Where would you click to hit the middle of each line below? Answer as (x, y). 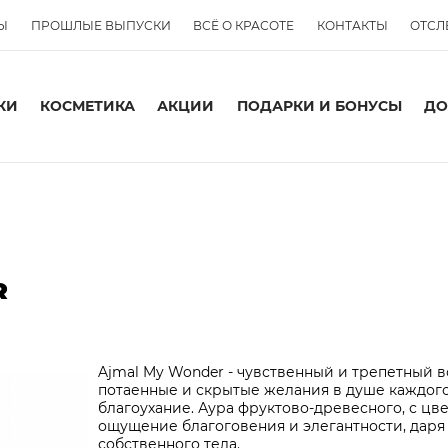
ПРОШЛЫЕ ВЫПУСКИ (100, 25)
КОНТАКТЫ (352, 25)
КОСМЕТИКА (88, 106)
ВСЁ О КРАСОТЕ (243, 25)
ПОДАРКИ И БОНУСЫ (319, 106)
